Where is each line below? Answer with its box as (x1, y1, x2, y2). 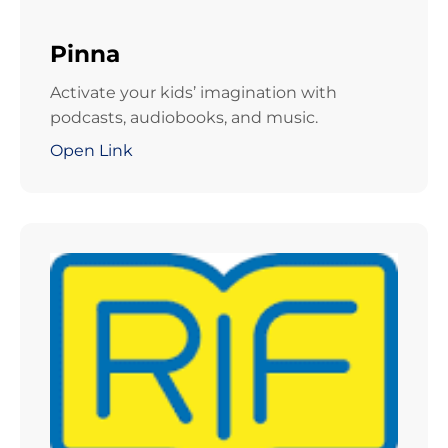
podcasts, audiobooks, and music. (50, 108, 318, 128)
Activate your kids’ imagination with (50, 83, 337, 103)
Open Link (50, 141, 133, 161)
